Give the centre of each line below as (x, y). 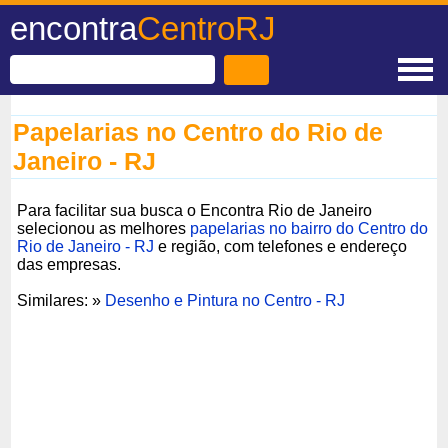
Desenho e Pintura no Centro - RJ (225, 300)
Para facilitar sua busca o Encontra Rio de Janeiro (195, 210)
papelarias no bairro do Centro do (309, 228)
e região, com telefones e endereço (281, 246)
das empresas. (69, 264)
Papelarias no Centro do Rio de (198, 132)
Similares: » (61, 300)
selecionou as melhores (104, 228)
